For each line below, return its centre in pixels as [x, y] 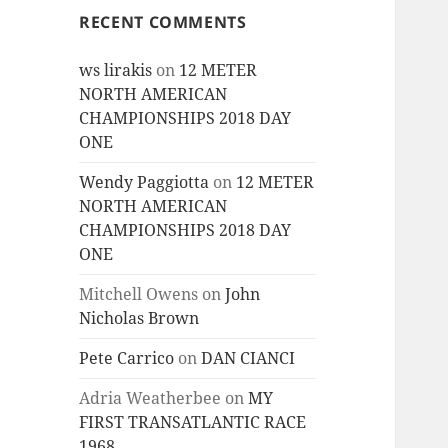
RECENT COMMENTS [163, 22]
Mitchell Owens [139, 294]
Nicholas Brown [139, 318]
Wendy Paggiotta [144, 182]
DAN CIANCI [248, 358]
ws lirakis [116, 70]
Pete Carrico [127, 358]
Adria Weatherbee [150, 398]
